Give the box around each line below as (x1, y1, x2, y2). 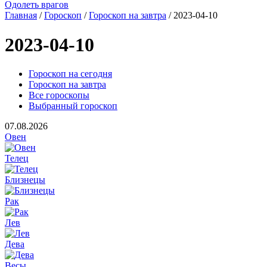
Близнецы (5, 175, 45, 185)
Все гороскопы (29, 90, 89, 101)
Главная (5, 10, 37, 21)
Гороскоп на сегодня (29, 69, 112, 79)
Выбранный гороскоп (29, 101, 117, 111)
